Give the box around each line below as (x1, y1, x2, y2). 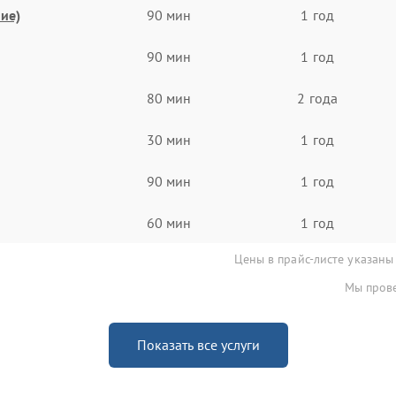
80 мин (146, 88, 192, 107)
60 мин (146, 213, 192, 232)
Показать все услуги (136, 336, 260, 354)
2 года (297, 88, 338, 107)
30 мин (146, 130, 192, 148)
